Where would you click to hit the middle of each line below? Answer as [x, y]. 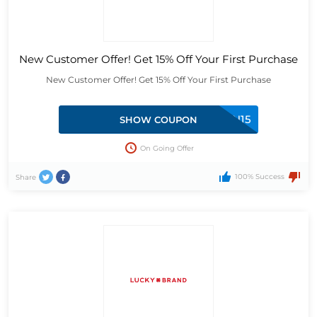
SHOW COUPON [158, 119]
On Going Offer [167, 148]
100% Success [259, 177]
